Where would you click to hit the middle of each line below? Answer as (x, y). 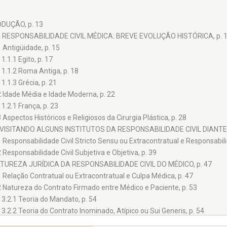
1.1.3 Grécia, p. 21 (29, 83)
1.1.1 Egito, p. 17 (27, 60)
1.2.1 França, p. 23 (30, 106)
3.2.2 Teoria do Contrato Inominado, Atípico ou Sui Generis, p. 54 (103, 211)
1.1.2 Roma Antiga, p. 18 (40, 71)
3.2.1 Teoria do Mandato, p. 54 (49, 199)
